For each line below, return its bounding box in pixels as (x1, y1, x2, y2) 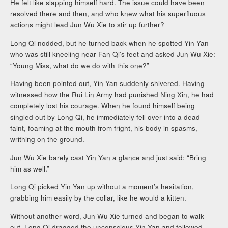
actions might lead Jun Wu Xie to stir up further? (10, 20, 165, 30)
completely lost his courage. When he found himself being (10, 101, 195, 111)
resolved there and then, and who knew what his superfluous (10, 9, 206, 19)
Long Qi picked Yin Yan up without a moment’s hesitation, (10, 182, 194, 192)
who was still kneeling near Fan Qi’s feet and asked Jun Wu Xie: (10, 49, 216, 59)
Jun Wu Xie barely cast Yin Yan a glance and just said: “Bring (10, 152, 207, 162)
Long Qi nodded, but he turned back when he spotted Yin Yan (10, 38, 209, 48)
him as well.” (10, 163, 50, 174)
